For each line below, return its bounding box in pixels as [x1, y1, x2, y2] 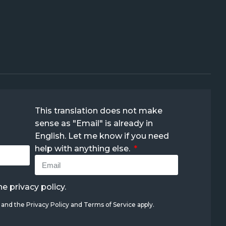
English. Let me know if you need [35, 131, 169, 141]
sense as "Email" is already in [35, 119, 153, 129]
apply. [135, 201, 154, 209]
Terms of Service [83, 201, 136, 209]
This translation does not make [35, 106, 163, 116]
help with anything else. [35, 144, 133, 154]
